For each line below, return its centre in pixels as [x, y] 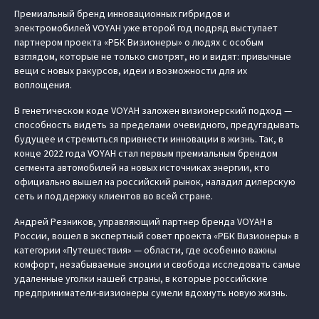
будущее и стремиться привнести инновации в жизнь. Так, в [149, 138]
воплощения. [43, 84]
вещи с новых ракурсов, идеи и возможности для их [131, 70]
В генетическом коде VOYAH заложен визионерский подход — [153, 110]
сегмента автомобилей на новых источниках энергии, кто [142, 167]
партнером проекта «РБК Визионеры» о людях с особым [139, 42]
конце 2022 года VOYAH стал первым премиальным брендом [146, 153]
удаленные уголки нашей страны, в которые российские [141, 278]
